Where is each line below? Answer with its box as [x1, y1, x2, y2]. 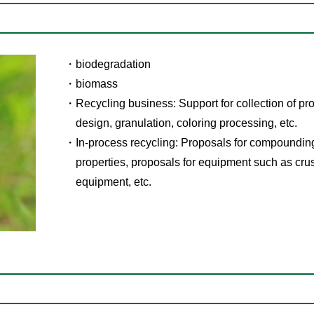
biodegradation [75, 57, 151, 70]
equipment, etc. [75, 175, 151, 188]
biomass [75, 77, 118, 90]
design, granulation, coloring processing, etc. [75, 116, 297, 129]
